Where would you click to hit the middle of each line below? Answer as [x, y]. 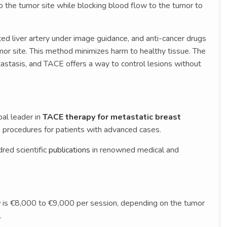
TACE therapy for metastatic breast [112, 117]
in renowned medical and [135, 150]
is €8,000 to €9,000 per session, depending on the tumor [104, 203]
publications [69, 150]
